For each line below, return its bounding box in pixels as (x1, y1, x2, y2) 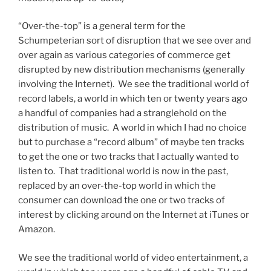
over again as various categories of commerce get (18, 50, 230, 61)
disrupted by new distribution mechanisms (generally (18, 64, 245, 76)
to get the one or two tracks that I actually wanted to (18, 151, 239, 163)
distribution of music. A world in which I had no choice (18, 122, 247, 134)
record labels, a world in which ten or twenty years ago (18, 93, 247, 105)
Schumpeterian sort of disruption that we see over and (18, 35, 251, 47)
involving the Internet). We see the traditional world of (18, 79, 249, 90)
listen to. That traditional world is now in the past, (18, 166, 228, 177)
